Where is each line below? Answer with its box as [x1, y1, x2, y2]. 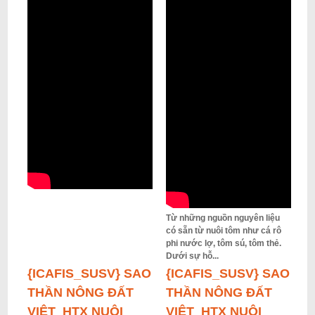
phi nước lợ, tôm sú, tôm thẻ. [165, 238, 281, 248]
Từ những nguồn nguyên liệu [165, 213, 280, 223]
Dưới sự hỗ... [165, 251, 219, 261]
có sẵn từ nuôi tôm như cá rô [165, 226, 281, 236]
